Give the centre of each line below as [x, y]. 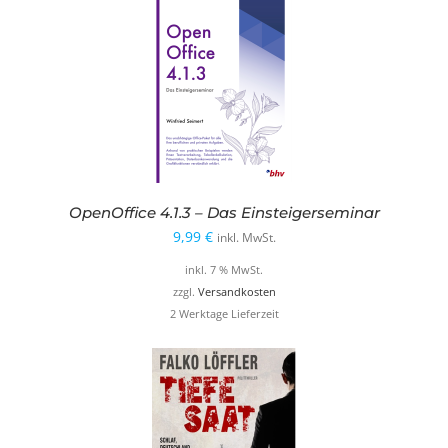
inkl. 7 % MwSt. [224, 270]
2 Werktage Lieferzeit [224, 314]
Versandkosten [236, 292]
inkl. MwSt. [246, 237]
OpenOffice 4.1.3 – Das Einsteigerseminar [224, 212]
